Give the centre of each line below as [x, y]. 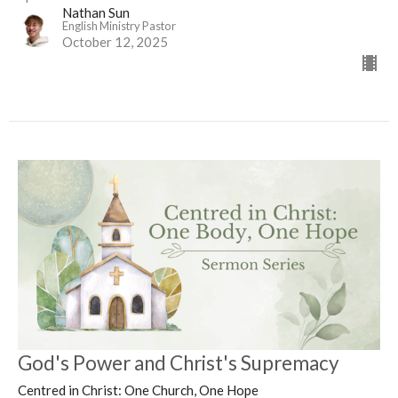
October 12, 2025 [115, 42]
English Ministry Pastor [119, 26]
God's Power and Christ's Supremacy [179, 362]
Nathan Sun [96, 13]
